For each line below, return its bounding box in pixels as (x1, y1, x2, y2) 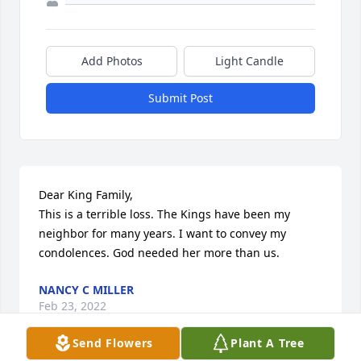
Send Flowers (72, 335, 154, 351)
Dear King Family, (39, 187, 133, 203)
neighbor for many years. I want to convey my (39, 226, 286, 242)
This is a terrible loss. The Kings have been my (39, 206, 290, 222)
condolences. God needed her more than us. (39, 245, 280, 261)
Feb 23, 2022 (39, 298, 106, 314)
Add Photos (81, 53, 143, 69)
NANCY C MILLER (39, 282, 134, 298)
